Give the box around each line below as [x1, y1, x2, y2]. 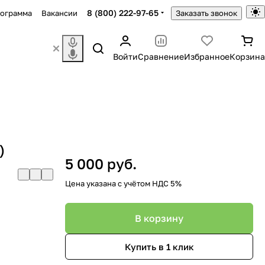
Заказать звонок [175, 8, 237, 18]
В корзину [135, 212, 183, 224]
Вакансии [41, 8, 78, 18]
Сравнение [138, 51, 184, 62]
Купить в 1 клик [124, 241, 194, 252]
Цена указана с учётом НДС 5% [65, 179, 182, 188]
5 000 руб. [65, 155, 137, 172]
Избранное [184, 51, 230, 62]
